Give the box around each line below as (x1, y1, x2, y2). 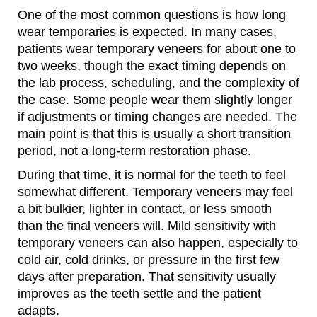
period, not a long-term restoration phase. (18, 144, 251, 158)
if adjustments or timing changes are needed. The (18, 110, 297, 125)
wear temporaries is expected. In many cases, (18, 25, 277, 40)
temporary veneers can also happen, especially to (18, 236, 298, 250)
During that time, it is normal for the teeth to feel (18, 168, 286, 183)
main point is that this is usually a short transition (18, 127, 291, 142)
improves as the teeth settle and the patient (18, 287, 261, 301)
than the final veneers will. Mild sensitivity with (18, 219, 276, 234)
